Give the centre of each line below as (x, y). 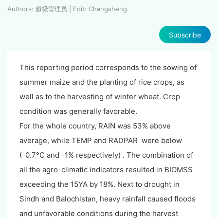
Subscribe (185, 35)
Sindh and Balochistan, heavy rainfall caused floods (108, 199)
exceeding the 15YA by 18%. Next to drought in (100, 184)
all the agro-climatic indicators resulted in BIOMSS (106, 170)
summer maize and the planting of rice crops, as (102, 82)
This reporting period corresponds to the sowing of (108, 68)
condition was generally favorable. (79, 111)
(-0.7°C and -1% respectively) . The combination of (106, 155)
